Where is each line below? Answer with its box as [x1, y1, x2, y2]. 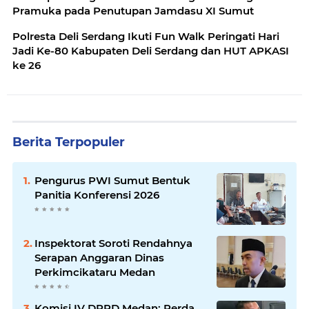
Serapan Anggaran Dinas [34, 251, 164, 264]
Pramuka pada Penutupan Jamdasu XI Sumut [12, 4, 254, 17]
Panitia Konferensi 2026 [34, 188, 159, 201]
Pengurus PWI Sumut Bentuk [34, 174, 190, 187]
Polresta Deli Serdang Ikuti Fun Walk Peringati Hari [12, 30, 279, 43]
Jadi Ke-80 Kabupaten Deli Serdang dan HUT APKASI [12, 44, 289, 57]
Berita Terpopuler [12, 134, 125, 150]
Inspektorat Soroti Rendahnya [34, 237, 192, 250]
